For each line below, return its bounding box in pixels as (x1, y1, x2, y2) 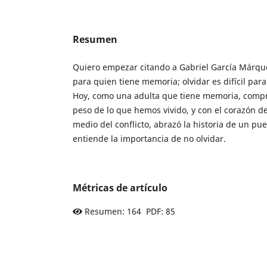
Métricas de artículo (73, 181, 167, 194)
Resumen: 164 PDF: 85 (82, 205, 178, 217)
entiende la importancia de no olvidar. (73, 132, 226, 144)
